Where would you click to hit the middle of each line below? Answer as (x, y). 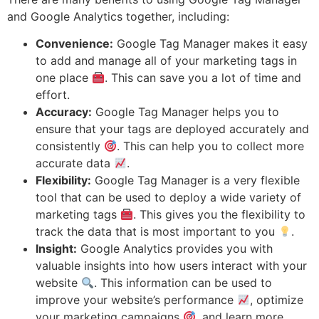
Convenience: (74, 44)
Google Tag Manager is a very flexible (195, 181)
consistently (70, 146)
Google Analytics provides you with (175, 249)
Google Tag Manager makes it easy (210, 44)
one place (64, 78)
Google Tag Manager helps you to (185, 112)
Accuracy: (64, 112)
